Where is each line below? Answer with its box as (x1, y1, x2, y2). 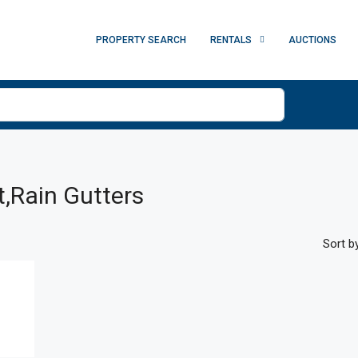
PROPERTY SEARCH (96, 34, 186, 46)
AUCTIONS (288, 34, 336, 46)
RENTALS (210, 34, 252, 46)
